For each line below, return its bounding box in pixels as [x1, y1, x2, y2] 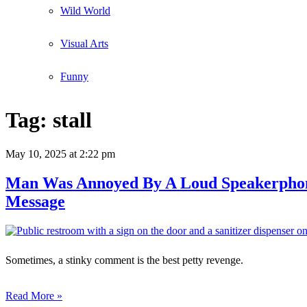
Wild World [60, 5, 110, 16]
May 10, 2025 [5, 147, 66, 160]
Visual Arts [60, 38, 108, 49]
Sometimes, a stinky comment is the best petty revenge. [5, 254, 243, 266]
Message [5, 192, 65, 210]
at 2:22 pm [66, 147, 115, 160]
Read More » [5, 289, 62, 302]
